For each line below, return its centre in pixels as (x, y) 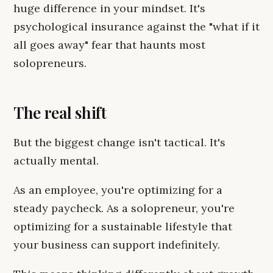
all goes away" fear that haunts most (109, 45)
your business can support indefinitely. (117, 245)
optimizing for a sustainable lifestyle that (123, 226)
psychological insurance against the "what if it (136, 27)
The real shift (60, 112)
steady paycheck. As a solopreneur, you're (124, 208)
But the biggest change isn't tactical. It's (119, 142)
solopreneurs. (50, 63)
